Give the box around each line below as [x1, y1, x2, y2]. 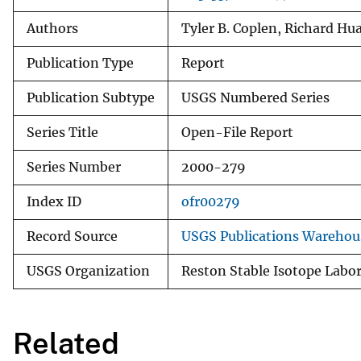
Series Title [27, 124, 98, 140]
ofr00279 [181, 193, 240, 210]
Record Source [27, 228, 118, 244]
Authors [27, 20, 78, 36]
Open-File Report [181, 124, 293, 140]
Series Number [27, 159, 121, 175]
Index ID [27, 193, 81, 210]
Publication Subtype [27, 89, 155, 106]
